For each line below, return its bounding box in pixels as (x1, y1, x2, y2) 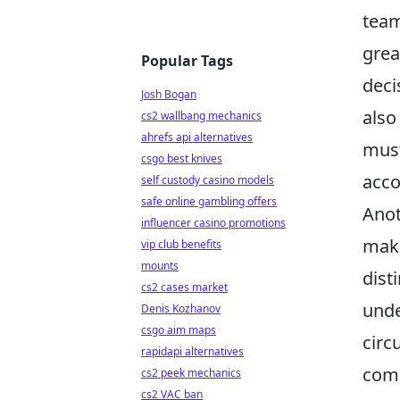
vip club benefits (141, 237, 221, 252)
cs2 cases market (141, 279, 228, 295)
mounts (141, 258, 179, 273)
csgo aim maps (141, 322, 216, 337)
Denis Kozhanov (141, 301, 221, 316)
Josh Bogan (141, 87, 196, 102)
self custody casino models (141, 172, 274, 187)
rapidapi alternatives (141, 344, 244, 359)
